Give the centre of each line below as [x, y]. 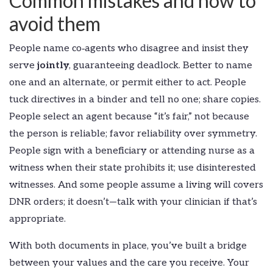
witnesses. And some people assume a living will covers [136, 185]
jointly [53, 66]
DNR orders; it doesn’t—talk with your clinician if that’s [133, 202]
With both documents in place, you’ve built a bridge [128, 246]
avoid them [55, 24]
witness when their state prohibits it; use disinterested [133, 168]
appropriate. [37, 219]
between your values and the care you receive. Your [129, 263]
